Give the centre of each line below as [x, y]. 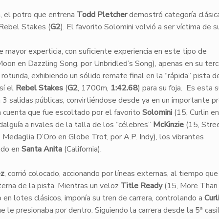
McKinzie [168, 125]
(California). [83, 149]
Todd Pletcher [102, 15]
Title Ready [141, 186]
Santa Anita [43, 149]
